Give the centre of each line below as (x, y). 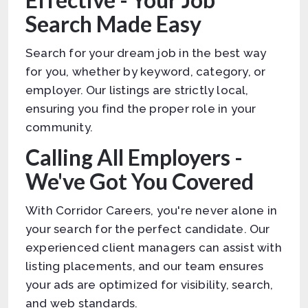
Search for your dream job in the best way (146, 53)
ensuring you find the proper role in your (141, 109)
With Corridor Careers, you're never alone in (151, 210)
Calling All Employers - (134, 157)
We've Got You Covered (140, 181)
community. (61, 127)
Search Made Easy (113, 24)
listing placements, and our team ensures (145, 266)
